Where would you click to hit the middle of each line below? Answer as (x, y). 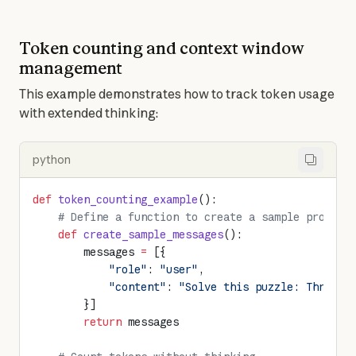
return (77, 322)
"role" (90, 269)
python (52, 160)
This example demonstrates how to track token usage (177, 94)
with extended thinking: (89, 113)
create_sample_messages (150, 234)
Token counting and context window (162, 48)
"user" (179, 269)
